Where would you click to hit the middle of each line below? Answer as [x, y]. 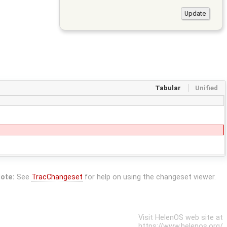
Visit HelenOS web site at [181, 218]
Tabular [168, 88]
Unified [206, 88]
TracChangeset [57, 177]
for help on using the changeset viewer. [149, 177]
